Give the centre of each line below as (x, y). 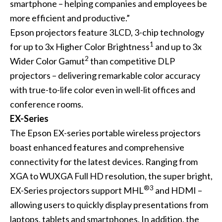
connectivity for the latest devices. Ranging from (104, 162)
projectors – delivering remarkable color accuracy (105, 76)
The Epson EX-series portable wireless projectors (105, 133)
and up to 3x (177, 47)
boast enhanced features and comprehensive (97, 147)
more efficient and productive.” (70, 18)
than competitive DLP (132, 61)
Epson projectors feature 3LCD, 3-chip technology (107, 32)
